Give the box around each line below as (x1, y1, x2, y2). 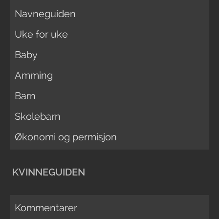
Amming (15, 69, 53, 81)
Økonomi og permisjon (15, 131, 117, 143)
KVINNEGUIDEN (12, 166, 85, 178)
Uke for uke (15, 28, 68, 40)
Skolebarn (15, 110, 61, 122)
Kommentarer (15, 201, 77, 214)
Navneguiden (15, 7, 76, 20)
